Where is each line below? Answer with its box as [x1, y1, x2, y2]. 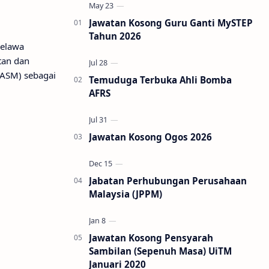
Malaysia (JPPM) [89, 188, 162, 200]
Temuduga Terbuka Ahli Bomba [89, 74, 232, 86]
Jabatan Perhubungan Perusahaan [89, 175, 247, 187]
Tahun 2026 [89, 30, 141, 42]
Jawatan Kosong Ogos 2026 [89, 131, 212, 143]
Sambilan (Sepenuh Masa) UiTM [89, 245, 232, 257]
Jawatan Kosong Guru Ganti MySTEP [89, 17, 253, 29]
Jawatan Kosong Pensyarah [89, 232, 213, 244]
